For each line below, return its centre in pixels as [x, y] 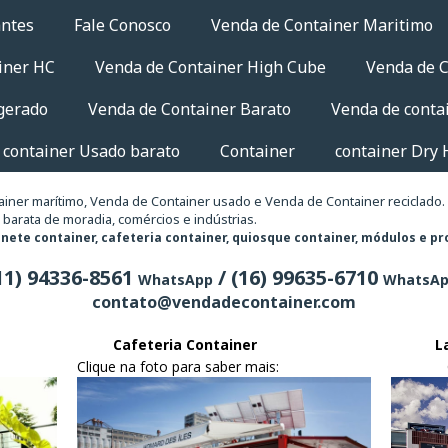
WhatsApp [175, 279]
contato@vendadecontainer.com [224, 302]
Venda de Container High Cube [210, 67]
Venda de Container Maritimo [322, 25]
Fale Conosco [122, 25]
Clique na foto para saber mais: [178, 366]
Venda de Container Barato [189, 109]
